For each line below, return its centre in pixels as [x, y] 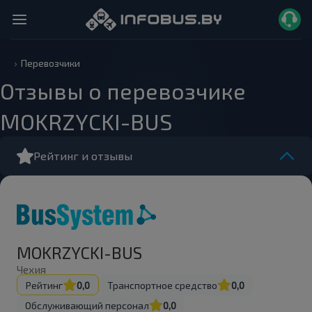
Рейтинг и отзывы [83, 156]
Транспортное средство [162, 285]
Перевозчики [50, 63]
